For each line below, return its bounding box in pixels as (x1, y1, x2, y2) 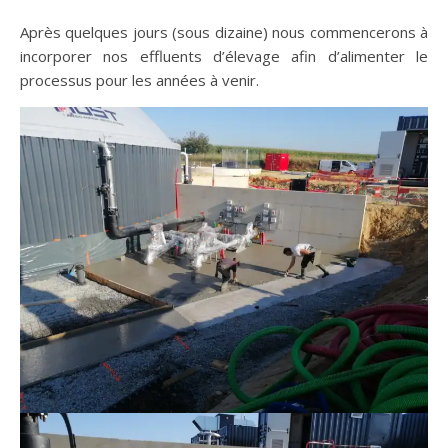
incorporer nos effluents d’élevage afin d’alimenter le (20, 45, 428, 66)
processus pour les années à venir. (20, 69, 259, 90)
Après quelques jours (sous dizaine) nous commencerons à (20, 21, 428, 42)
